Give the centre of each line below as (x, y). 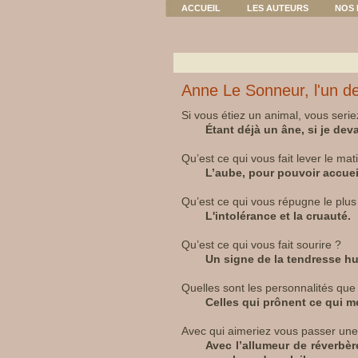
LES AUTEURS (278, 8)
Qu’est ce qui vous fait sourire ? (261, 245)
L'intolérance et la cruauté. (278, 216)
